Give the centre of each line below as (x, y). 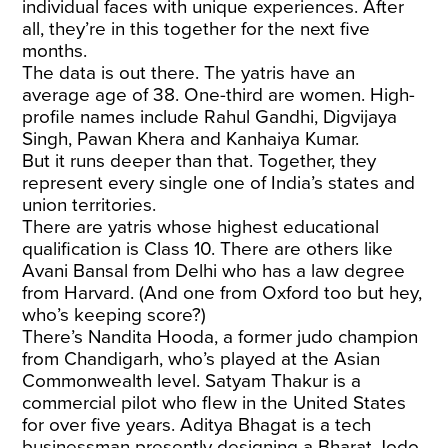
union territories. (89, 204)
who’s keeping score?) (114, 314)
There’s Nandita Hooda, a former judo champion (220, 336)
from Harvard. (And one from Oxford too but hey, (222, 292)
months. (55, 50)
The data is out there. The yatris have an (189, 72)
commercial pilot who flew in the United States (214, 402)
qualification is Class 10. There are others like (208, 248)
